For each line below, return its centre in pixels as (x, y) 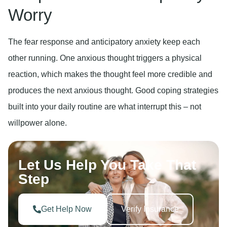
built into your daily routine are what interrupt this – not (105, 106)
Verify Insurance (150, 209)
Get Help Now (66, 209)
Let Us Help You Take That (107, 165)
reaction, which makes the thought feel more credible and (110, 74)
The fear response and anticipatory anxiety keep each (104, 42)
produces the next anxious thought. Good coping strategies (113, 90)
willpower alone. (37, 123)
